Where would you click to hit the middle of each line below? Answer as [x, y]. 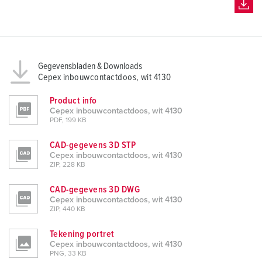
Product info [73, 101]
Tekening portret [82, 234]
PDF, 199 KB [68, 121]
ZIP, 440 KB [68, 210]
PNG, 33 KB [68, 254]
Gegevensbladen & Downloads [90, 66]
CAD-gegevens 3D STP [93, 145]
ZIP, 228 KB [68, 165]
